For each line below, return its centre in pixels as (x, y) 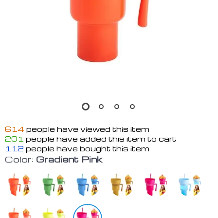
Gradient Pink (69, 159)
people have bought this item (87, 148)
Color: (19, 159)
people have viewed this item (87, 129)
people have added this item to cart (100, 139)
